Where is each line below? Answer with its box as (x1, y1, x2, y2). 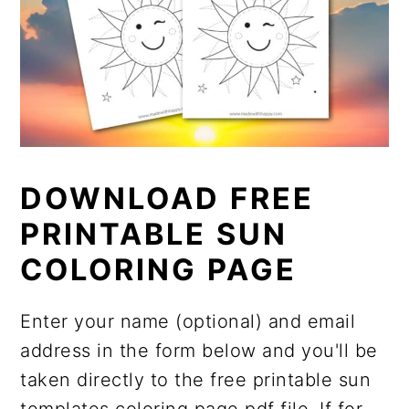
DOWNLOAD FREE (20, 181, 315, 217)
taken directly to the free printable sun (20, 369, 372, 392)
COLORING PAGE (20, 252, 298, 288)
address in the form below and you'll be (20, 340, 378, 362)
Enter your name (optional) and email (20, 310, 356, 333)
